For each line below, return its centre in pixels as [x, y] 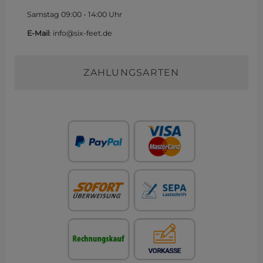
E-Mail [38, 33]
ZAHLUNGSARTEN [131, 72]
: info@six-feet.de [81, 33]
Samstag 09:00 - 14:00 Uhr [75, 14]
